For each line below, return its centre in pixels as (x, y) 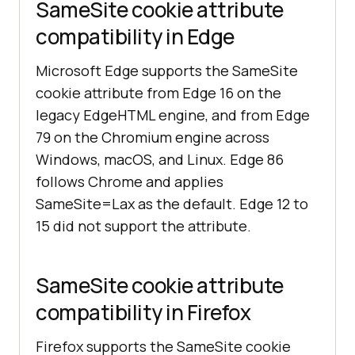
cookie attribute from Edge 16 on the (158, 93)
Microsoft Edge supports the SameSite (167, 71)
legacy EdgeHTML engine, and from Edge (173, 115)
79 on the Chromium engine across (153, 137)
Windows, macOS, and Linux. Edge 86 (160, 160)
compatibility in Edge (135, 37)
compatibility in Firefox (143, 313)
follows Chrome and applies (130, 182)
